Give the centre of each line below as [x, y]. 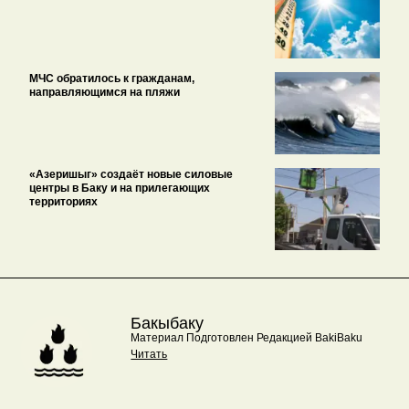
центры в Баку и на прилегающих [120, 188]
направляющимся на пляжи [105, 92]
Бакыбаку [168, 323]
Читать [149, 354]
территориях [64, 201]
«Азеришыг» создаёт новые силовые [131, 174]
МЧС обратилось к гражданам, [112, 78]
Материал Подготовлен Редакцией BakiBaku [247, 337]
